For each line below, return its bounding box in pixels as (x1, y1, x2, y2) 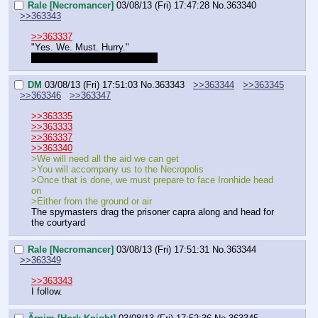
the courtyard (31, 216, 85, 228)
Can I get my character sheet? (32, 52, 157, 63)
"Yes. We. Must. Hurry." (31, 41, 129, 53)
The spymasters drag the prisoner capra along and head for (31, 206, 274, 217)
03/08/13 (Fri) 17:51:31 (116, 244, 209, 256)
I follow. (31, 285, 62, 297)
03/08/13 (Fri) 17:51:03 (45, 79, 138, 91)
